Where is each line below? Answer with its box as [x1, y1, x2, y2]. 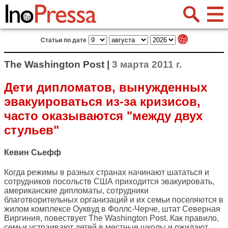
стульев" [4, 123, 59, 137]
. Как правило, [166, 214, 219, 223]
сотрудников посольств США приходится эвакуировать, [4, 177, 214, 186]
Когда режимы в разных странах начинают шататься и [4, 168, 209, 177]
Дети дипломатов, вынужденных [4, 80, 207, 94]
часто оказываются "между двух [4, 108, 203, 123]
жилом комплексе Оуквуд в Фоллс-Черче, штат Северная [4, 205, 220, 214]
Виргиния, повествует [4, 214, 89, 223]
